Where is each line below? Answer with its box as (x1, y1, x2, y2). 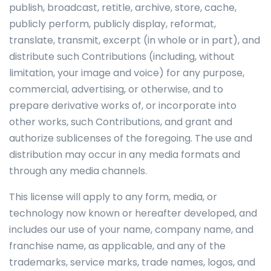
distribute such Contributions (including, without (9, 50, 235, 64)
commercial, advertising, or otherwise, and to (9, 82, 223, 96)
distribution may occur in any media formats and (9, 148, 240, 162)
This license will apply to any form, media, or (9, 190, 217, 204)
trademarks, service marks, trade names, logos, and (9, 255, 255, 269)
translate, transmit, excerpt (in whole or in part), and (9, 33, 260, 47)
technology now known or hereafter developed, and (9, 206, 257, 220)
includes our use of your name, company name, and (9, 223, 253, 237)
